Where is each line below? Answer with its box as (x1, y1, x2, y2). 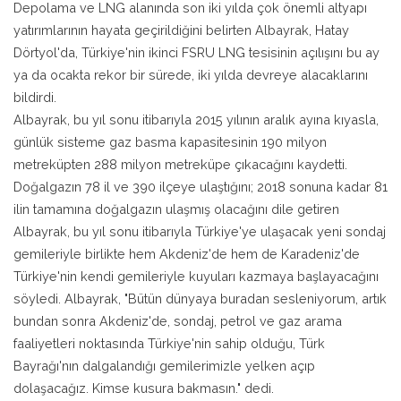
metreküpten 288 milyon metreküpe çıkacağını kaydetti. (13, 156, 347, 172)
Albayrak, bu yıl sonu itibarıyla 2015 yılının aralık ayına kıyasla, (13, 111, 379, 127)
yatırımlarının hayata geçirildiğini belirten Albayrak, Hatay (13, 21, 349, 38)
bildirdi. (13, 89, 56, 105)
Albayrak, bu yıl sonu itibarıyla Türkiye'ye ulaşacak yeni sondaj (13, 223, 386, 239)
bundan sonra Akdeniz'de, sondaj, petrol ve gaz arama (13, 312, 342, 328)
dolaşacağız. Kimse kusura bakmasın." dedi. (13, 380, 274, 396)
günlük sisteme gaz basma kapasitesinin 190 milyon (13, 133, 327, 149)
